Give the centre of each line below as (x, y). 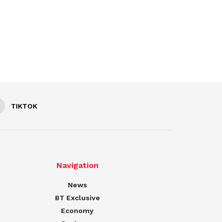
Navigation (77, 165)
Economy (77, 210)
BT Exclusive (77, 197)
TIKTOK (24, 106)
